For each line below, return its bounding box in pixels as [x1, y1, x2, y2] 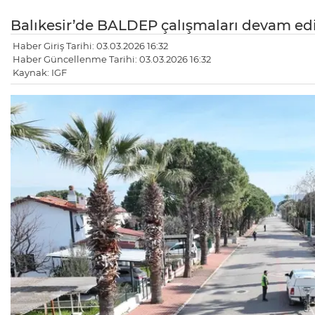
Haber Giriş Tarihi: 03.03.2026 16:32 [13, 40, 168, 52]
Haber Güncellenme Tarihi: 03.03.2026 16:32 [13, 53, 211, 65]
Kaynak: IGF [13, 67, 67, 79]
